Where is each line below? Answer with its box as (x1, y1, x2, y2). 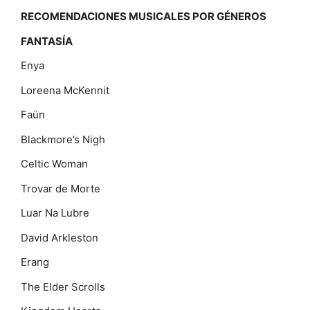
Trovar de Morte (21, 181, 100, 195)
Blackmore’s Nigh (21, 132, 105, 146)
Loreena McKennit (21, 83, 109, 97)
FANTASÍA (21, 34, 73, 48)
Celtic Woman (21, 157, 88, 170)
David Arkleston (21, 230, 98, 244)
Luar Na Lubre (21, 206, 89, 219)
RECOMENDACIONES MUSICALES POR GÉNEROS (21, 10, 266, 23)
